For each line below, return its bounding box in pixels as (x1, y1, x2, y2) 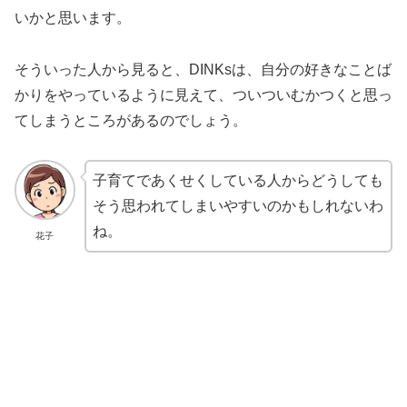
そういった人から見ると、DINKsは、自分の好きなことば (15, 62, 392, 78)
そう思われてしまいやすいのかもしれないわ (92, 197, 383, 213)
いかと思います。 (15, 10, 131, 26)
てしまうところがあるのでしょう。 (15, 113, 247, 129)
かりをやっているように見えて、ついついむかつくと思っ (15, 87, 392, 104)
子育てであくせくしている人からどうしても (92, 172, 383, 188)
